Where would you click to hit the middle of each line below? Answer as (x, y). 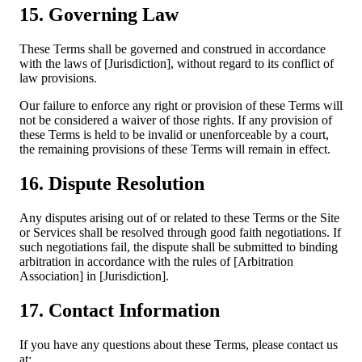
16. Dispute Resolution (112, 183)
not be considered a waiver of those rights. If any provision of (176, 120)
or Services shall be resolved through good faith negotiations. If (180, 232)
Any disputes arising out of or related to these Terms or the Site (179, 217)
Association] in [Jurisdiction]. (94, 276)
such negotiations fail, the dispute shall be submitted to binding (179, 246)
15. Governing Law (99, 15)
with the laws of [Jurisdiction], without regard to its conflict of (177, 63)
